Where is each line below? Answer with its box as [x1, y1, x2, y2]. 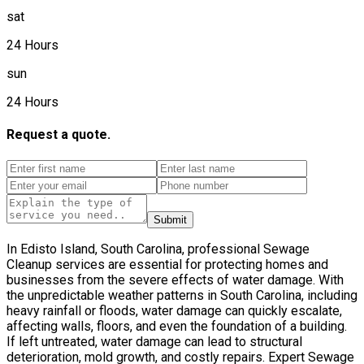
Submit [154, 213, 187, 226]
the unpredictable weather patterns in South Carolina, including [6, 287, 357, 303]
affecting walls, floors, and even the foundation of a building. [6, 318, 347, 334]
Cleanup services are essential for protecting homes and [6, 256, 328, 272]
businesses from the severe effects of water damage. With [6, 271, 344, 288]
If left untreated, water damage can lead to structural [6, 333, 302, 349]
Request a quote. [6, 127, 110, 143]
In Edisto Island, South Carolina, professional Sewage [6, 240, 310, 257]
